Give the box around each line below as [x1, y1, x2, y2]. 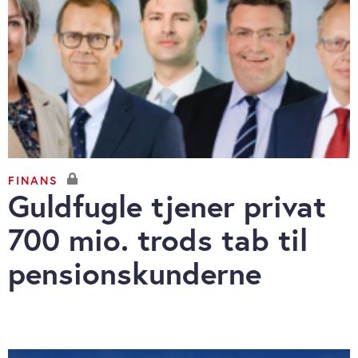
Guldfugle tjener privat [8, 185, 326, 227]
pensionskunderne [8, 253, 261, 294]
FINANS [8, 172, 58, 188]
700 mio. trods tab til [8, 219, 308, 261]
